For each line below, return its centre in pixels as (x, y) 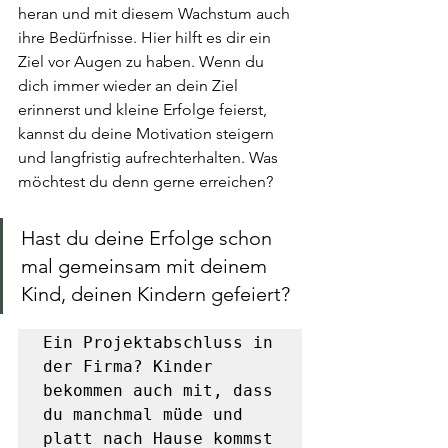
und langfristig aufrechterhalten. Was (150, 157)
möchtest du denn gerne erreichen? (145, 181)
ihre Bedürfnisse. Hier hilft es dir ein (146, 37)
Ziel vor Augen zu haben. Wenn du (143, 61)
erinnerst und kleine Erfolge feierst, (144, 109)
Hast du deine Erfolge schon (149, 238)
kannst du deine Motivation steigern (148, 133)
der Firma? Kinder (128, 366)
